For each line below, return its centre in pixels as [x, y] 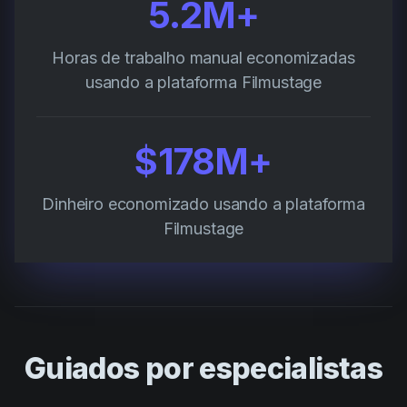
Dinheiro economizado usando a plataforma [203, 204]
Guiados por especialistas [203, 369]
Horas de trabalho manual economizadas [203, 58]
